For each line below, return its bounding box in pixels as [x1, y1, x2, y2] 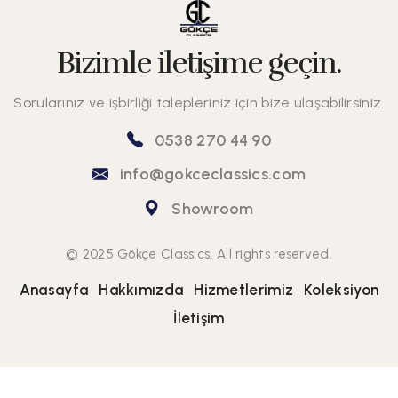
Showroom [167, 198, 254, 219]
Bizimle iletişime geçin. [57, 44, 341, 82]
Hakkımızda [99, 280, 184, 298]
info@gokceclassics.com [115, 164, 306, 185]
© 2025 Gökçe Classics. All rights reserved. [66, 245, 332, 262]
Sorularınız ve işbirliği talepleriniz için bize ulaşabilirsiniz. [13, 93, 385, 111]
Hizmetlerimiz [194, 280, 294, 298]
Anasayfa [19, 280, 89, 298]
